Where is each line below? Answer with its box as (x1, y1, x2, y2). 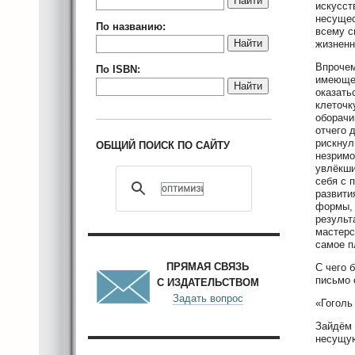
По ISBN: (96, 63, 140, 75)
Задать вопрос (172, 292, 243, 304)
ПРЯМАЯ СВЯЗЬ (166, 261, 249, 273)
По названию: (96, 21, 166, 32)
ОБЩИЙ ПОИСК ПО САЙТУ (96, 139, 230, 151)
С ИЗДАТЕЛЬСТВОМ (156, 277, 259, 288)
